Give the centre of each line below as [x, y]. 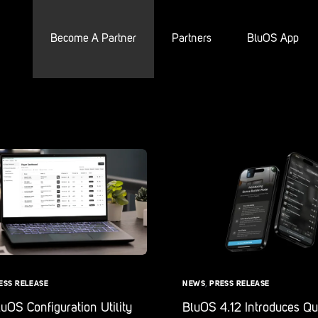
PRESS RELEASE [240, 285]
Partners [191, 39]
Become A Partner [93, 39]
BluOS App [273, 39]
